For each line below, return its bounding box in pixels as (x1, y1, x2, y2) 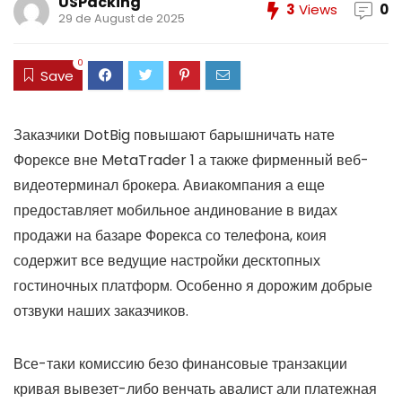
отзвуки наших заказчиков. (13, 300, 188, 321)
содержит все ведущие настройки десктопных (13, 249, 320, 271)
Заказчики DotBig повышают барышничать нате (13, 124, 335, 145)
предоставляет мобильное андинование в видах (13, 199, 337, 221)
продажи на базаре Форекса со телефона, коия (13, 224, 327, 246)
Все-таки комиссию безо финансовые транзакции (13, 353, 347, 374)
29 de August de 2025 (58, 11, 185, 27)
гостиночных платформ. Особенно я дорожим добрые (13, 275, 372, 296)
